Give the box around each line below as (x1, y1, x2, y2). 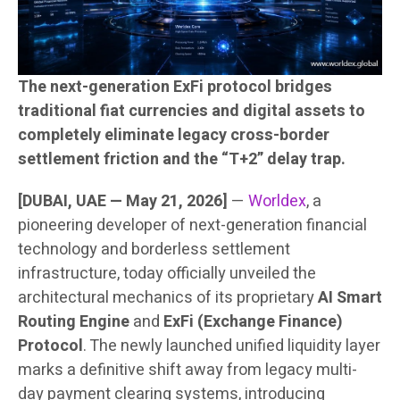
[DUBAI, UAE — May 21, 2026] (18, 189, 228, 214)
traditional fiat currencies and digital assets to (18, 99, 365, 124)
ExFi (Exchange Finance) (163, 310, 343, 335)
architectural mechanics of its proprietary (18, 286, 318, 311)
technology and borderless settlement (18, 237, 290, 262)
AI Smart (318, 286, 382, 311)
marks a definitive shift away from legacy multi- (18, 358, 357, 383)
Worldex (248, 189, 306, 214)
